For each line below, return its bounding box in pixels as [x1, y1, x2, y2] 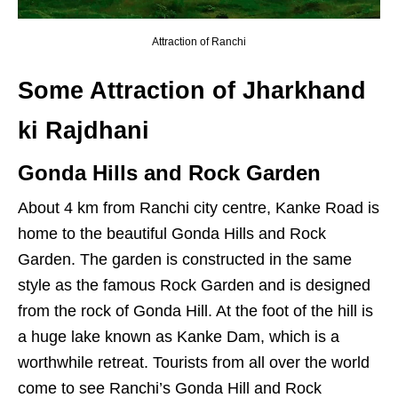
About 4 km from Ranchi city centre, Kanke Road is [18, 199, 379, 218]
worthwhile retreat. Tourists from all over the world [18, 354, 370, 372]
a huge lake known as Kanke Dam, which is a [18, 328, 339, 346]
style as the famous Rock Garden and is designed [18, 276, 370, 295]
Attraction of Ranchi [152, 36, 246, 49]
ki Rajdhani [18, 117, 149, 145]
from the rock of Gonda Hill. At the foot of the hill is [18, 302, 373, 321]
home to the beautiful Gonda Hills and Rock [18, 225, 326, 243]
